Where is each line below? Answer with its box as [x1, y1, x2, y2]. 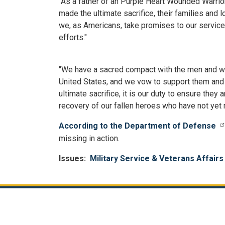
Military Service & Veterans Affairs [90, 153, 223, 163]
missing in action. [59, 133, 120, 143]
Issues [59, 153, 84, 163]
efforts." [59, 33, 87, 43]
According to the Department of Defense [59, 121, 216, 131]
